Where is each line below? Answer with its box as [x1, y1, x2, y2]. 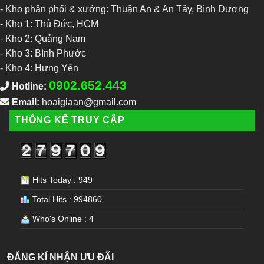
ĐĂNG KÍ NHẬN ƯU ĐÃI [7, 252, 114, 263]
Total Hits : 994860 [30, 194, 102, 204]
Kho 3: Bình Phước [5, 48, 86, 58]
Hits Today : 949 [30, 175, 93, 185]
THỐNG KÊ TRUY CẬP [15, 114, 125, 125]
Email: [9, 97, 42, 107]
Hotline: [9, 81, 47, 91]
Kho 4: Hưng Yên [5, 62, 78, 73]
